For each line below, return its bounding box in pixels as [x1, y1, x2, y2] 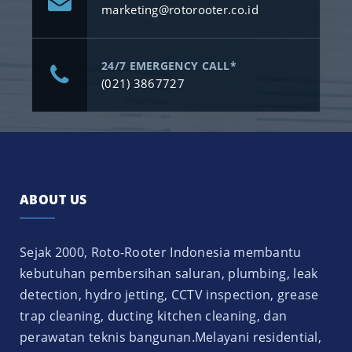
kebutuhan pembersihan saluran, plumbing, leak [20, 265, 318, 283]
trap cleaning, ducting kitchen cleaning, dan [20, 307, 288, 325]
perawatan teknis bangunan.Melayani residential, [20, 328, 322, 346]
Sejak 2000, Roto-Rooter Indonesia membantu [20, 244, 302, 262]
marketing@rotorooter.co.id [101, 2, 258, 18]
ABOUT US [20, 191, 87, 209]
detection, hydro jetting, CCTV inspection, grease [20, 286, 319, 304]
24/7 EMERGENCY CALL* [101, 58, 236, 74]
